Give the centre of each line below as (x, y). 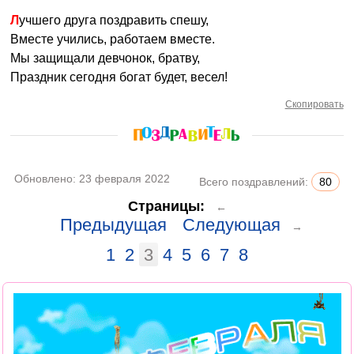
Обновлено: (47, 179)
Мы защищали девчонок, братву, (105, 58)
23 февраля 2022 (125, 179)
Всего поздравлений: (255, 182)
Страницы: (166, 206)
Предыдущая (113, 225)
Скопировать (314, 104)
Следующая (231, 225)
